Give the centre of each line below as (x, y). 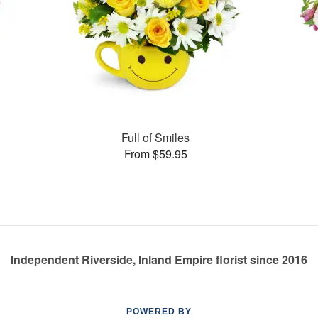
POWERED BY (159, 312)
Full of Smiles (156, 137)
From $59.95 (155, 153)
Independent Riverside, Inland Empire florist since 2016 (159, 259)
